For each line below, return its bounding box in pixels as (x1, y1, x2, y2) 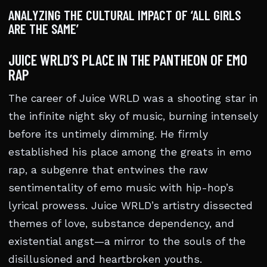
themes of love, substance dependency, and (8, 218, 234, 229)
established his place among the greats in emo (8, 146, 252, 158)
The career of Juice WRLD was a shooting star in (8, 92, 258, 104)
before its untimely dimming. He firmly (8, 128, 208, 140)
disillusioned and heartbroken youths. (8, 253, 202, 265)
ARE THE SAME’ (8, 20, 79, 37)
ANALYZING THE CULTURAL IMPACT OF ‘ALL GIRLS (8, 7, 241, 23)
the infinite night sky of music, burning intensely (8, 110, 258, 122)
